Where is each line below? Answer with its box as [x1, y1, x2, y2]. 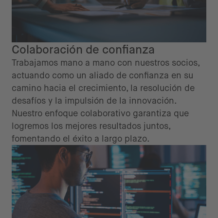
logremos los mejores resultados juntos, [12, 121, 170, 131]
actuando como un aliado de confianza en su [12, 71, 193, 80]
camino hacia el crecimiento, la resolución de [12, 83, 195, 93]
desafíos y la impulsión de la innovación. [12, 96, 176, 106]
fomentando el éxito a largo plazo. [12, 134, 150, 144]
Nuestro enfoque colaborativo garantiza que [12, 109, 189, 118]
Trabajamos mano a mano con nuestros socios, [12, 58, 200, 68]
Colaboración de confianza [12, 43, 155, 56]
